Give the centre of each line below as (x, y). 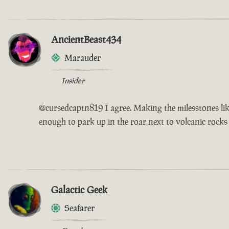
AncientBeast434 (86, 40)
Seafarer (79, 208)
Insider (73, 81)
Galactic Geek (79, 190)
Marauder (83, 58)
